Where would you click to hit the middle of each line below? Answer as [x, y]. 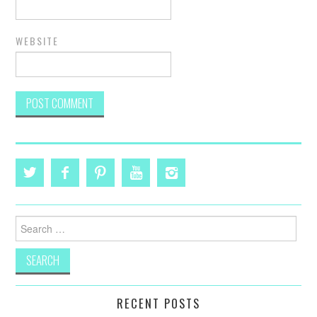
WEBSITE [38, 40]
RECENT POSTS [158, 303]
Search [29, 221]
